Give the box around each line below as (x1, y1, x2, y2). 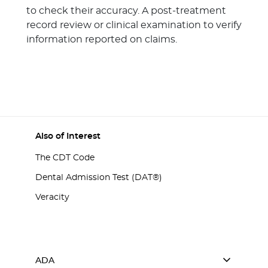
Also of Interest (35, 132, 100, 141)
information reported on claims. (26, 35, 177, 44)
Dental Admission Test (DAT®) (35, 173, 162, 182)
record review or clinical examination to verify (26, 20, 242, 30)
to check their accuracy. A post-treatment (26, 6, 226, 16)
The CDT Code (35, 154, 95, 162)
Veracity (35, 193, 69, 202)
